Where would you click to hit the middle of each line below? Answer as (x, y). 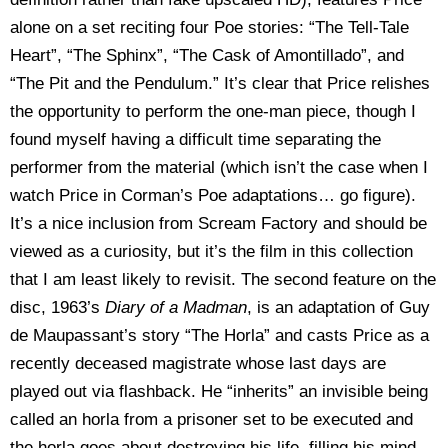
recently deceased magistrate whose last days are (198, 363)
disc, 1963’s (57, 307)
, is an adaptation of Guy (338, 307)
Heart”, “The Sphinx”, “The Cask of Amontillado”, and (207, 55)
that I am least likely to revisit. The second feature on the (223, 279)
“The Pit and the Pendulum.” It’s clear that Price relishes (220, 83)
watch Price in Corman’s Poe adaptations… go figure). (213, 195)
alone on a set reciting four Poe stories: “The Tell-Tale (209, 27)
